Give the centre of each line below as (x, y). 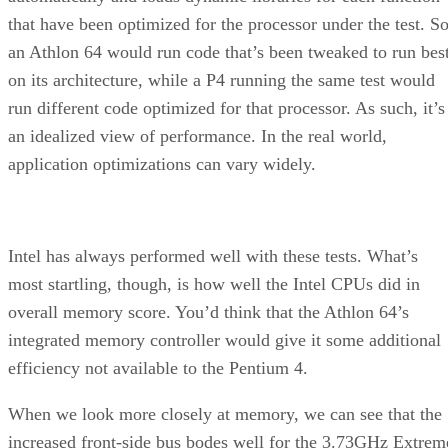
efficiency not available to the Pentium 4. (158, 367)
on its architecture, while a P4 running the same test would (221, 79)
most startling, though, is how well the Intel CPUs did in (214, 283)
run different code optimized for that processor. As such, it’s (226, 107)
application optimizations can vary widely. (162, 163)
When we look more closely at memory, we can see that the (225, 413)
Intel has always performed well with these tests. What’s (213, 255)
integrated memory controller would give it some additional (224, 339)
